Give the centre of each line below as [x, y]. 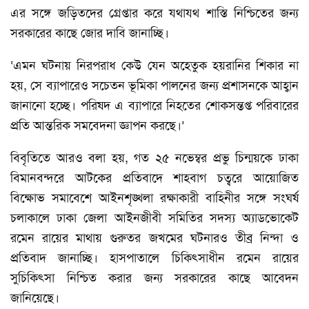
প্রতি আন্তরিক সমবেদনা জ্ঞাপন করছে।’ [97, 126]
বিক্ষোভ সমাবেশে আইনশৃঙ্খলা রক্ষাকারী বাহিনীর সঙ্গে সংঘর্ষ [154, 198]
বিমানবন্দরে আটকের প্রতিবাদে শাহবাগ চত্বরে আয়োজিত [154, 178]
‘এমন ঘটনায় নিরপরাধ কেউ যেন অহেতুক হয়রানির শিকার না [154, 66]
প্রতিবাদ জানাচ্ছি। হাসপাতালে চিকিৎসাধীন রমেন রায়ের [154, 258]
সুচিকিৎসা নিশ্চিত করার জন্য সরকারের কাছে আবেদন [154, 278]
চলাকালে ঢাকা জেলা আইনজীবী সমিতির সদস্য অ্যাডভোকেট [154, 218]
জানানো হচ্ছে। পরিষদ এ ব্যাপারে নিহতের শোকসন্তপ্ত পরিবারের [154, 106]
